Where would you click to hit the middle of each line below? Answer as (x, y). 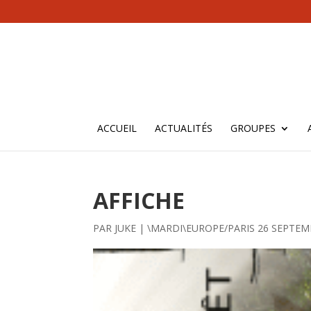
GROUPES (253, 128)
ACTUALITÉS (184, 128)
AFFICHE (139, 200)
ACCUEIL (117, 128)
